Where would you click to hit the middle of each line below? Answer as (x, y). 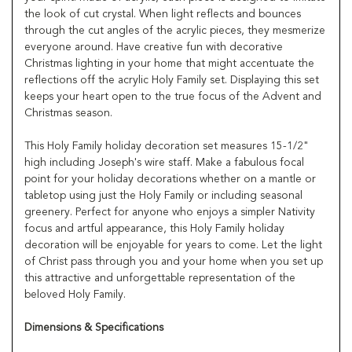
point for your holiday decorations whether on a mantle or (170, 179)
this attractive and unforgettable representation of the (160, 278)
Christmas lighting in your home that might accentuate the (169, 63)
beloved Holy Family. (75, 294)
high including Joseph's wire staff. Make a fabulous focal (164, 162)
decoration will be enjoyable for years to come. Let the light (173, 245)
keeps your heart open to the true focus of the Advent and (173, 96)
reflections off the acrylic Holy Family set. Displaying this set (172, 80)
